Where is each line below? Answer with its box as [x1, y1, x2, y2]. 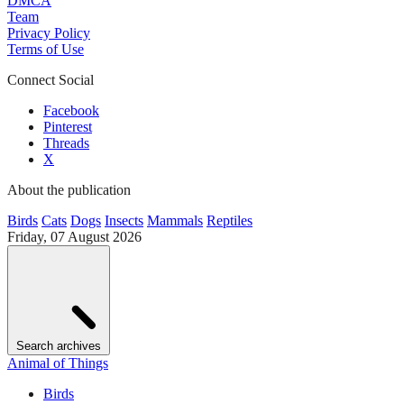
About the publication [7, 182, 131, 197]
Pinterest [43, 119, 92, 134]
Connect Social [7, 72, 94, 87]
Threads [43, 135, 89, 151]
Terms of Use [7, 41, 84, 57]
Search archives [16, 339, 101, 353]
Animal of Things [7, 355, 108, 371]
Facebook [43, 103, 99, 118]
